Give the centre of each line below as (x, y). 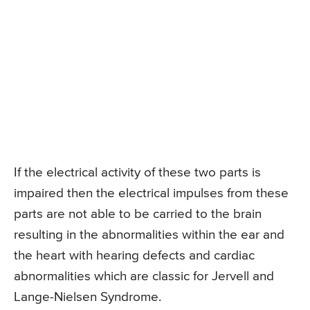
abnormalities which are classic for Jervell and (144, 276)
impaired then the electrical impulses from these (151, 193)
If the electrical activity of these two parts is (137, 172)
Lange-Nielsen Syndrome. (88, 297)
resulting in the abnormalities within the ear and (149, 235)
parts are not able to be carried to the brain (138, 214)
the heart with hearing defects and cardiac (134, 255)
